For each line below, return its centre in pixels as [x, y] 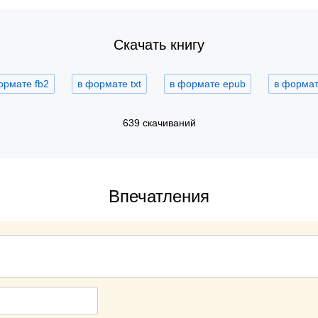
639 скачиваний [159, 123]
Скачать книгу [159, 45]
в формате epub [208, 84]
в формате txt [109, 84]
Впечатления [159, 196]
